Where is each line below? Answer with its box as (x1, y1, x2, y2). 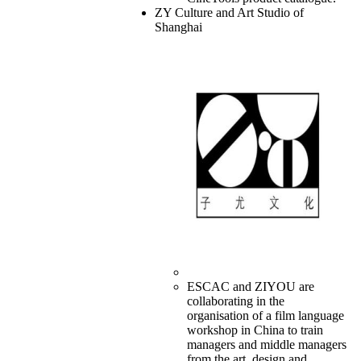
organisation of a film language (186, 309, 344, 323)
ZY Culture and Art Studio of (154, 6, 304, 20)
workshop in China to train (186, 323, 323, 338)
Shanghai (154, 20, 202, 35)
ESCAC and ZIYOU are (186, 280, 314, 294)
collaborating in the (186, 294, 284, 309)
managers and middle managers (186, 338, 346, 352)
